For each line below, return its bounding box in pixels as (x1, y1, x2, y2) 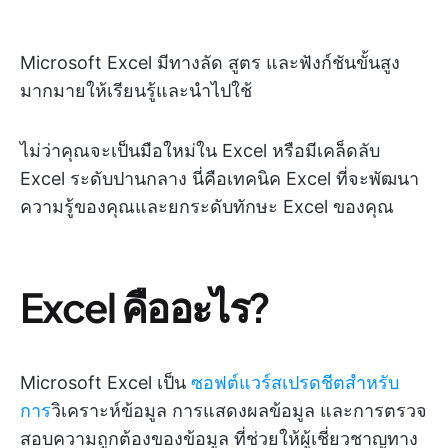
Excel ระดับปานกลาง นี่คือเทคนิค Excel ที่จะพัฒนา (20, 168, 419, 189)
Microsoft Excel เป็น (20, 372, 186, 393)
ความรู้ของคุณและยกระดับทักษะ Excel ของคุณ (20, 196, 394, 217)
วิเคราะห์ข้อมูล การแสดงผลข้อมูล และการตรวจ (51, 400, 427, 421)
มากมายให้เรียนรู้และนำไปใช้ (20, 80, 252, 101)
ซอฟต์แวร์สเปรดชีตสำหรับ (186, 372, 399, 393)
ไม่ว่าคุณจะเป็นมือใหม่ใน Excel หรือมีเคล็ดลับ (20, 140, 380, 161)
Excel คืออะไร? (20, 281, 270, 332)
